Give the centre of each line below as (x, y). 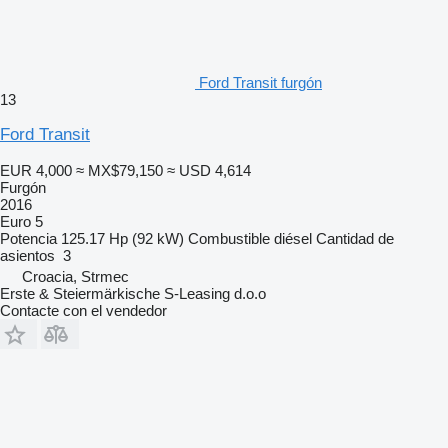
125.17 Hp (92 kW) (122, 238)
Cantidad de (355, 238)
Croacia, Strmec (75, 276)
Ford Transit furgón (260, 82)
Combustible (229, 238)
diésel (293, 238)
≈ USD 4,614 (209, 170)
